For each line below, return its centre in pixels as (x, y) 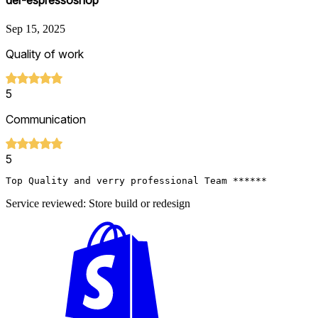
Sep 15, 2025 (35, 28)
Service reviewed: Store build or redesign (98, 203)
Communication (46, 119)
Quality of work (45, 54)
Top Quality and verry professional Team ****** (136, 180)
